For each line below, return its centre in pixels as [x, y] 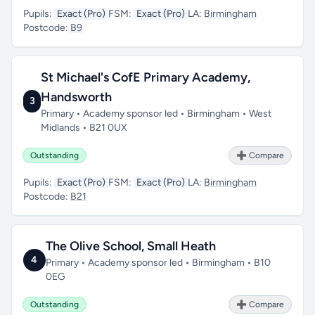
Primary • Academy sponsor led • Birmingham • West [156, 114]
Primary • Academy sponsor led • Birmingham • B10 [158, 263]
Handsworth [77, 97]
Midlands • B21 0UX [84, 128]
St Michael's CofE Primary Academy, [146, 77]
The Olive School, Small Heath [130, 246]
